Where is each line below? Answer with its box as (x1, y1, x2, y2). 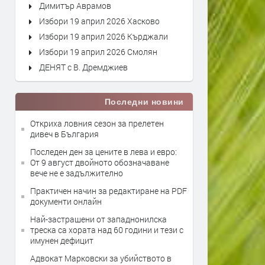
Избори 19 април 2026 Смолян (39, 46, 157, 57)
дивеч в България (30, 128, 99, 140)
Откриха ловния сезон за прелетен (30, 118, 164, 129)
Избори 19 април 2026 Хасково (39, 15, 160, 27)
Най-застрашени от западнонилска (30, 214, 167, 225)
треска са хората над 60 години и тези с (30, 224, 183, 235)
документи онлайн (30, 196, 102, 207)
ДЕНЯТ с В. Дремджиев (39, 62, 128, 73)
